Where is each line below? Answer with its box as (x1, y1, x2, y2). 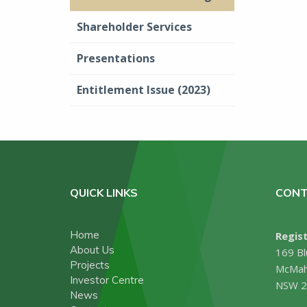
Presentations (77, 51, 155, 66)
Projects (70, 258, 110, 271)
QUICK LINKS (70, 186, 138, 199)
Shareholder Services (77, 19, 192, 34)
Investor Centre (70, 273, 144, 286)
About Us (70, 243, 114, 256)
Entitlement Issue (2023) (77, 82, 210, 97)
